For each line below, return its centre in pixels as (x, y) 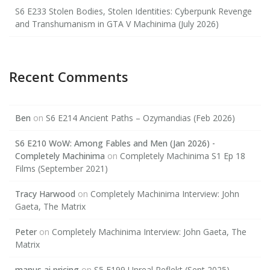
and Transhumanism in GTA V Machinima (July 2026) (117, 24)
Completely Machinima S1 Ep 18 (183, 155)
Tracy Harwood (45, 193)
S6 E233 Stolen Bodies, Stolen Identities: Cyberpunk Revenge (133, 11)
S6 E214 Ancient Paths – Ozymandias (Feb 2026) (140, 118)
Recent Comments (69, 76)
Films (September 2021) (61, 168)
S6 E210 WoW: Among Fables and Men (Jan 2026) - (115, 143)
